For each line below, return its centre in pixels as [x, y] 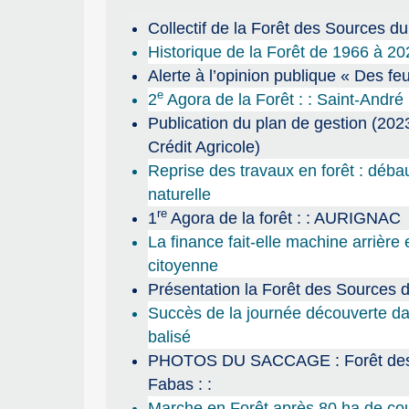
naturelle [179, 194]
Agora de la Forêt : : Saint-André [283, 99]
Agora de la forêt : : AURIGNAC [283, 218]
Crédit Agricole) [204, 147]
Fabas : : [179, 384]
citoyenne [183, 265]
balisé [169, 336]
